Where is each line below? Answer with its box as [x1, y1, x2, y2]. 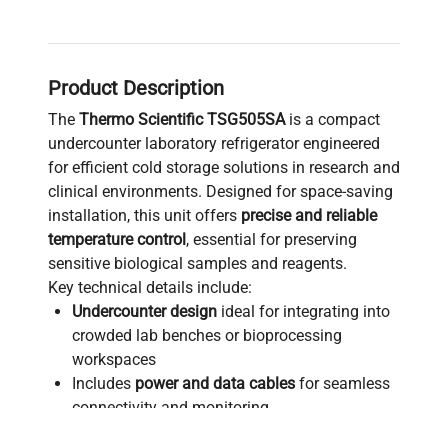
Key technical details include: [48, 277, 252, 297]
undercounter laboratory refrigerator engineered [48, 133, 380, 153]
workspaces [72, 349, 156, 369]
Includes [72, 373, 135, 393]
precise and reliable [241, 205, 377, 225]
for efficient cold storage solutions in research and [48, 157, 400, 177]
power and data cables [135, 373, 295, 393]
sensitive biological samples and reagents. [48, 253, 347, 273]
